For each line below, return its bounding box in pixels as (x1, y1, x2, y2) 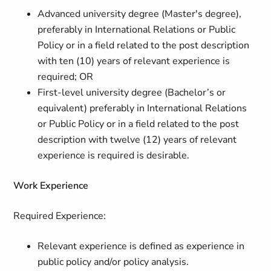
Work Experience (13, 179, 91, 192)
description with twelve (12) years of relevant (38, 133, 237, 146)
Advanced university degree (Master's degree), (38, 7, 242, 21)
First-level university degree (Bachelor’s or (38, 86, 226, 99)
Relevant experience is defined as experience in (38, 240, 245, 253)
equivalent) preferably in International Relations (38, 102, 247, 115)
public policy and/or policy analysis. (38, 255, 189, 269)
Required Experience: (13, 209, 106, 223)
